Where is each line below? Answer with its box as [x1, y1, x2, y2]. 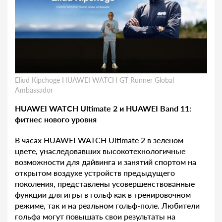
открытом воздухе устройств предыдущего [15, 168, 175, 178]
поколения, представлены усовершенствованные [15, 179, 195, 189]
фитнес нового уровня [15, 114, 97, 124]
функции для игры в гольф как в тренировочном [15, 190, 191, 200]
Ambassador [15, 86, 53, 95]
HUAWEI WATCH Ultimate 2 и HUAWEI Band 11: [15, 104, 191, 113]
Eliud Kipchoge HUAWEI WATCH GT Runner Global [15, 76, 174, 85]
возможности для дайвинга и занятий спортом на [15, 157, 196, 167]
